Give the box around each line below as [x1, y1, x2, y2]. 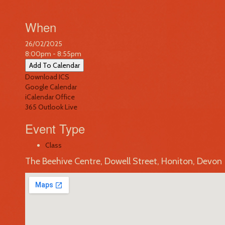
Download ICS [25, 72, 69, 81]
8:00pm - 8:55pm [25, 49, 81, 58]
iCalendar [25, 92, 54, 101]
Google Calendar [25, 82, 77, 91]
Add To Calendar [29, 61, 80, 70]
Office [55, 92, 75, 101]
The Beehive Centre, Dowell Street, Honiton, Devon [25, 156, 222, 167]
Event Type [25, 120, 85, 137]
